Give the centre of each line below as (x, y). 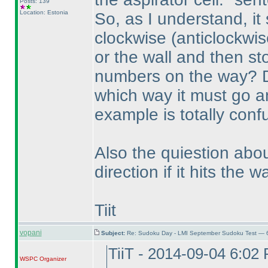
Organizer (52, 259)
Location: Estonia (44, 12)
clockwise (133, 38)
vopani (31, 233)
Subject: (114, 233)
